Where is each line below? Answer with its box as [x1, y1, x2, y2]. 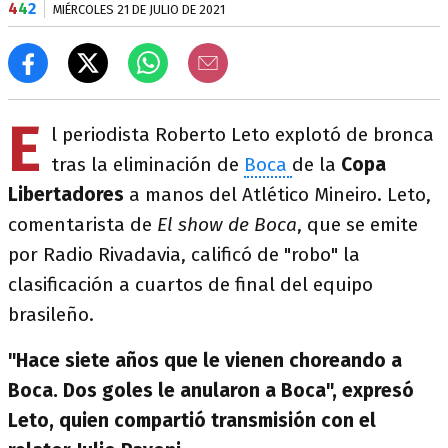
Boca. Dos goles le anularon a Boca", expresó [8, 379, 414, 402]
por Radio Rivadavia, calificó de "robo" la [8, 243, 360, 266]
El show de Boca [157, 213, 297, 236]
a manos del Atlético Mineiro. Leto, [124, 183, 431, 206]
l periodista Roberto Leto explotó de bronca [51, 123, 434, 146]
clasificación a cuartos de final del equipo [8, 273, 373, 296]
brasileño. [8, 303, 94, 326]
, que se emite [297, 213, 418, 236]
